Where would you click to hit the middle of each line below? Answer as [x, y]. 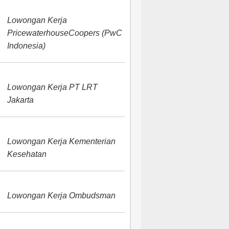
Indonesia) [27, 46]
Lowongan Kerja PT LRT [53, 87]
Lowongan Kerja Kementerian [62, 141]
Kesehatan [27, 154]
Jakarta [21, 100]
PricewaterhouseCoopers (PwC [65, 33]
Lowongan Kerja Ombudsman [62, 196]
